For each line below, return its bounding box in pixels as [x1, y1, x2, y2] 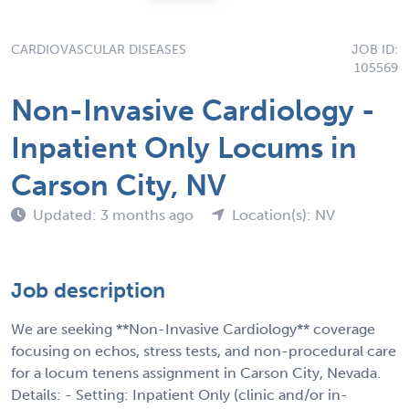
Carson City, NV [11, 167, 226, 203]
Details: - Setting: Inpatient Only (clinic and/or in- [11, 385, 348, 404]
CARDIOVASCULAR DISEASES [11, 41, 186, 58]
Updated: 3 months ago [33, 205, 197, 224]
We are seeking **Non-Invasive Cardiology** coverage [11, 320, 375, 338]
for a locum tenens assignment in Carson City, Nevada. [11, 363, 381, 382]
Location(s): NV [232, 205, 335, 224]
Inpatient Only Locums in [11, 130, 357, 165]
